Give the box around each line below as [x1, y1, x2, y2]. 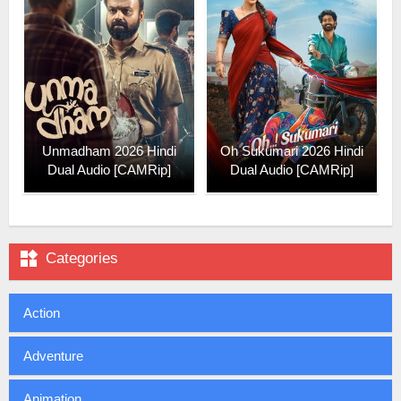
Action [23, 304, 60, 320]
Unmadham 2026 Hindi [42, 142, 176, 158]
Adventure [23, 347, 83, 363]
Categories [46, 249, 118, 267]
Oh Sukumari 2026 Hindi [220, 142, 363, 158]
